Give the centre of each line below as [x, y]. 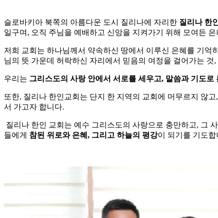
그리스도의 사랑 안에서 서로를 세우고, [97, 79]
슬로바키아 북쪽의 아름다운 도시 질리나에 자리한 [91, 22]
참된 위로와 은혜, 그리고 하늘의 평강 [93, 135]
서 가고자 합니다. [34, 107]
